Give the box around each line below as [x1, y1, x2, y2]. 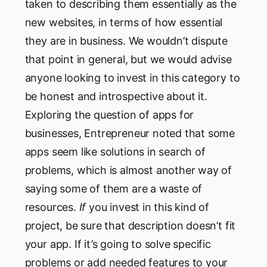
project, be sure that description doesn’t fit [24, 219, 236, 232]
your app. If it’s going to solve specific [24, 238, 211, 251]
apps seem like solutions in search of [24, 145, 206, 159]
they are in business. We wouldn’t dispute [24, 35, 228, 48]
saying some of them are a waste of [24, 182, 203, 195]
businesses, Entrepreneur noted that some [24, 127, 235, 140]
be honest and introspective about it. [24, 90, 207, 103]
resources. [24, 201, 79, 214]
